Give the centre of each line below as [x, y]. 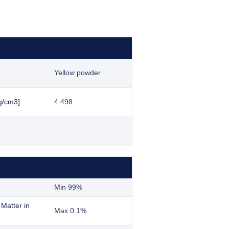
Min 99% [68, 187]
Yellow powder [77, 73]
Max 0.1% [70, 211]
